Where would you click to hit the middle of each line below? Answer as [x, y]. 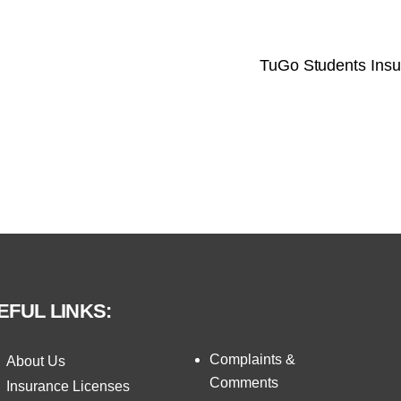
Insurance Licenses [68, 386]
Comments [244, 382]
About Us [35, 361]
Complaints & [253, 359]
